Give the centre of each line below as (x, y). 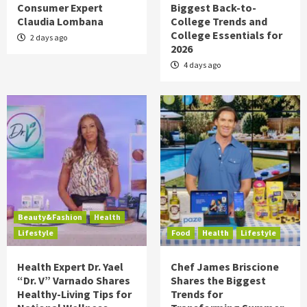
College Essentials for (226, 35)
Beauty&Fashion (50, 217)
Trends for (197, 294)
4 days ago (201, 65)
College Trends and (219, 21)
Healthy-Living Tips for (74, 294)
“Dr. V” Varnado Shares (74, 280)
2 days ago (48, 37)
